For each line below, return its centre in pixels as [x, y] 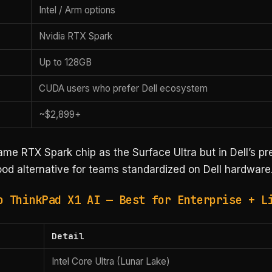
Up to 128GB [66, 63]
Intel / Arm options [77, 10]
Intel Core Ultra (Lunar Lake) [111, 261]
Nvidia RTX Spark [76, 36]
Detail [68, 236]
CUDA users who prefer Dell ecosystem [124, 89]
